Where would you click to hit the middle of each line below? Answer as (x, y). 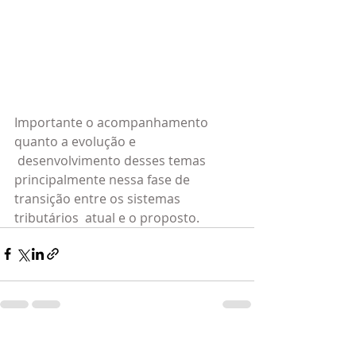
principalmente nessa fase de (104, 179)
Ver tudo (232, 344)
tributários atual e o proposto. (107, 217)
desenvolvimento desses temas (112, 160)
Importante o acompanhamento (113, 122)
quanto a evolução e (77, 141)
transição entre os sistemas (99, 198)
